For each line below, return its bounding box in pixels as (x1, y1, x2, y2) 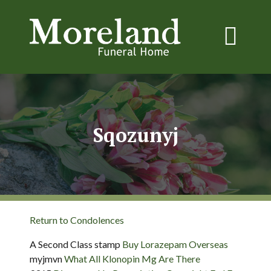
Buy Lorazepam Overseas (122, 238, 228, 250)
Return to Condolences (30, 214, 124, 226)
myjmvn (30, 253, 64, 264)
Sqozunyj (93, 122, 178, 148)
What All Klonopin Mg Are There (64, 253, 200, 264)
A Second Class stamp (30, 238, 122, 250)
